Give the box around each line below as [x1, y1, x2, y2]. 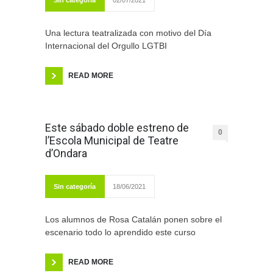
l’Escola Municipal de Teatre [45, 134, 179, 147]
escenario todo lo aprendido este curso [45, 227, 196, 238]
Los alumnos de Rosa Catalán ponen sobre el [45, 214, 222, 225]
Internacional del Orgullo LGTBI [45, 41, 167, 51]
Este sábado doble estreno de [45, 121, 189, 135]
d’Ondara [45, 147, 87, 160]
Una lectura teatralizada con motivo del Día [45, 28, 211, 38]
